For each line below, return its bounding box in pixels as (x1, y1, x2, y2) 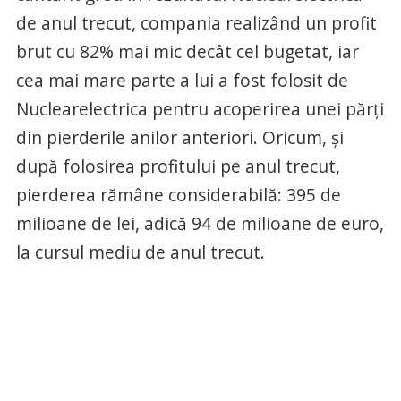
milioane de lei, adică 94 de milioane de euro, (15, 211, 384, 236)
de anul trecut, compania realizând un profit (15, 11, 377, 36)
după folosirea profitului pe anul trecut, (15, 154, 340, 179)
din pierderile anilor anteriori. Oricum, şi (15, 125, 344, 150)
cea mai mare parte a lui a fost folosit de (15, 68, 348, 93)
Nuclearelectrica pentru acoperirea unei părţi (15, 97, 384, 122)
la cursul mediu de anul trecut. (15, 240, 265, 265)
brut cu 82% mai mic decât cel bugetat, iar (15, 39, 359, 64)
